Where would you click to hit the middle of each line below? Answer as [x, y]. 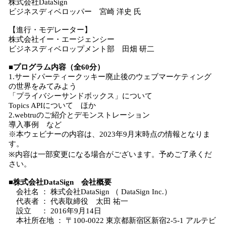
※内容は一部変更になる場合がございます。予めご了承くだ [110, 154]
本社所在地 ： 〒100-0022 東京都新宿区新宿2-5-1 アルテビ [112, 220]
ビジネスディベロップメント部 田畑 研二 [81, 49]
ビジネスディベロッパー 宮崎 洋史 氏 [75, 12]
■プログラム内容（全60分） [56, 67]
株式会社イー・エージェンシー [62, 39]
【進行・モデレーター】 [50, 30]
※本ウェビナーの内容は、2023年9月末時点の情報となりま [109, 134]
